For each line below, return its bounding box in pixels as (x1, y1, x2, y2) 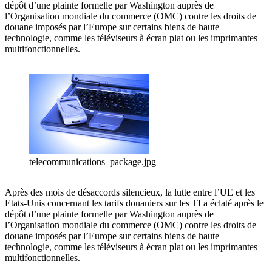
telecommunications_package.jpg (29, 157, 156, 168)
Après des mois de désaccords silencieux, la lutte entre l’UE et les (5, 187, 255, 198)
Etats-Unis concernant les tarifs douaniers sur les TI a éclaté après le (5, 198, 263, 209)
